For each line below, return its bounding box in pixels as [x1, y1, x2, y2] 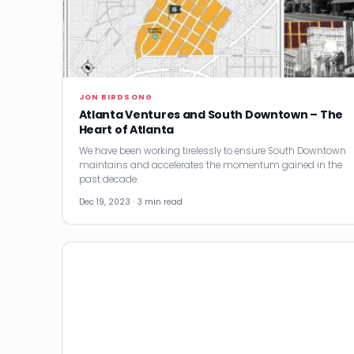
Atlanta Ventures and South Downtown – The [78, 106, 343, 122]
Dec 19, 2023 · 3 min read [78, 195, 183, 208]
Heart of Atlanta [78, 121, 174, 137]
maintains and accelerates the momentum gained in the [78, 158, 342, 171]
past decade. [78, 172, 138, 186]
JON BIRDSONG [78, 91, 153, 102]
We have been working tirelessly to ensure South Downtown [78, 144, 346, 157]
